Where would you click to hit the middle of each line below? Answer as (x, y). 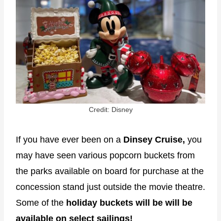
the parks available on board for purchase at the (110, 171)
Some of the (41, 203)
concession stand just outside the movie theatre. (110, 187)
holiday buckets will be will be (129, 203)
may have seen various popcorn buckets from (105, 156)
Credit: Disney (110, 110)
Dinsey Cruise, (154, 140)
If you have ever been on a (68, 140)
